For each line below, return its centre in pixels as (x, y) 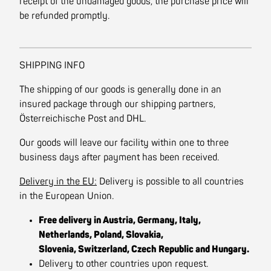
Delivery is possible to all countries (170, 181)
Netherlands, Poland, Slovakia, (101, 235)
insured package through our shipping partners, (117, 104)
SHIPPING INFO (52, 65)
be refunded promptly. (64, 16)
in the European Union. (67, 196)
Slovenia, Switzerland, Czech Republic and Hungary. (144, 249)
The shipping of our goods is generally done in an (120, 90)
